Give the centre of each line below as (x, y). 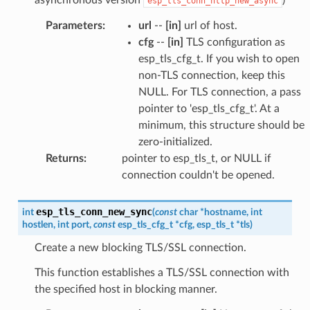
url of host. (209, 25)
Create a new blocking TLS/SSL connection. (140, 247)
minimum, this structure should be (221, 125)
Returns (64, 158)
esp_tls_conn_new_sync (94, 211)
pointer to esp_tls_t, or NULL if (196, 158)
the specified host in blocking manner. (126, 289)
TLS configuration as (234, 42)
